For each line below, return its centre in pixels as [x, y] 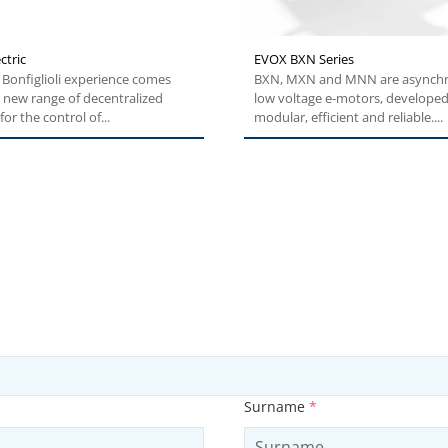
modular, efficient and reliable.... [348, 117]
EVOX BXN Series [304, 59]
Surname [276, 407]
